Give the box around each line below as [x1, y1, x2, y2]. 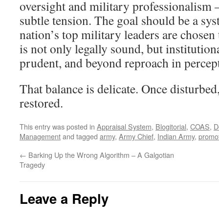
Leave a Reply [20, 189, 109, 208]
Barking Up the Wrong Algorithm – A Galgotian [26, 150, 174, 160]
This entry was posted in [20, 121, 97, 131]
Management [20, 131, 61, 141]
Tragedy [20, 159, 45, 170]
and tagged [61, 131, 100, 141]
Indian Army [157, 131, 195, 141]
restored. [20, 94, 63, 111]
